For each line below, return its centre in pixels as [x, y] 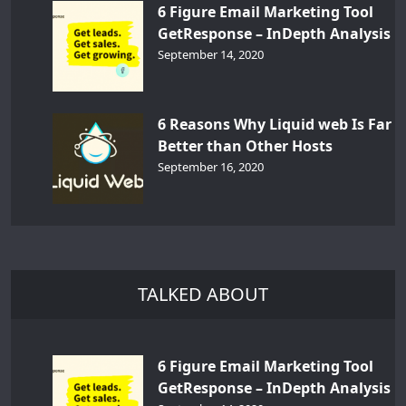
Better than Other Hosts [245, 146]
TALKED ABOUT [203, 294]
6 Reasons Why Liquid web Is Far [275, 125]
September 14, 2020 [211, 55]
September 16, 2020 [211, 167]
